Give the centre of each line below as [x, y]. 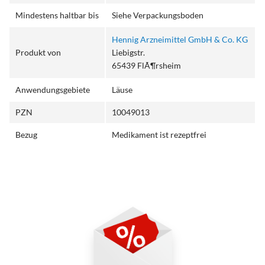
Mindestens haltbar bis [57, 15]
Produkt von [38, 53]
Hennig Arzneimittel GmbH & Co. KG [180, 40]
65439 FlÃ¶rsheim [147, 66]
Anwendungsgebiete [53, 90]
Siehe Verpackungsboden [158, 15]
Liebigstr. [129, 53]
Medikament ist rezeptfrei [159, 135]
